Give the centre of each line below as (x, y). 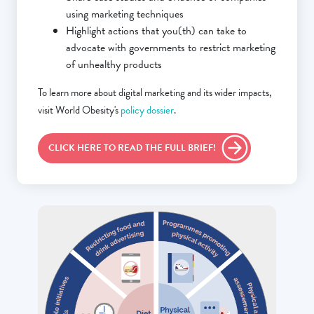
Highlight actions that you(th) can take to (156, 31)
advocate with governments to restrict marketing (171, 48)
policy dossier (147, 110)
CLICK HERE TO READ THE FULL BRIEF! (132, 148)
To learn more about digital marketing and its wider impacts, (155, 93)
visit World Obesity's (79, 110)
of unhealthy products (115, 65)
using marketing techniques (125, 14)
